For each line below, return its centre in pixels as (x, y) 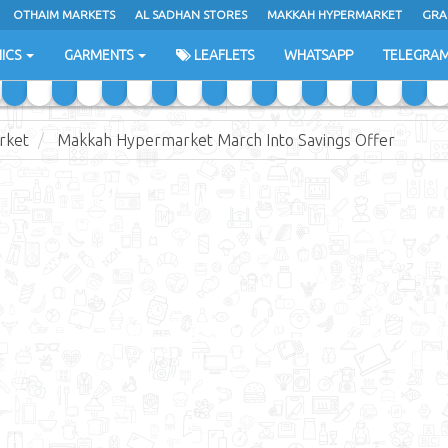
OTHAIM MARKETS (64, 14)
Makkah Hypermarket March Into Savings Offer (226, 140)
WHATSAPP (318, 55)
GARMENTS (100, 55)
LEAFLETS (222, 55)
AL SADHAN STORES (191, 14)
